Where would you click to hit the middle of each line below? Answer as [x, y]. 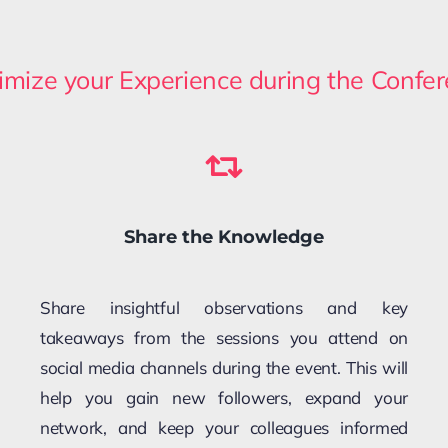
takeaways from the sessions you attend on [224, 337]
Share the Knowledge [224, 236]
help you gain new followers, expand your [224, 397]
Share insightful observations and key [224, 307]
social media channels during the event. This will [224, 367]
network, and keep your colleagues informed [224, 427]
